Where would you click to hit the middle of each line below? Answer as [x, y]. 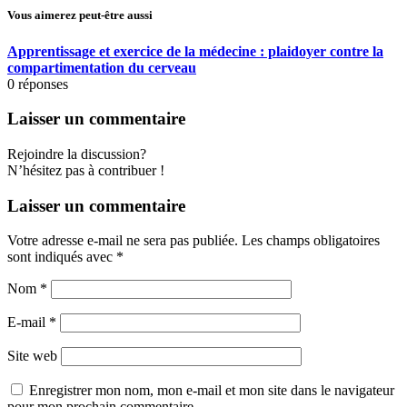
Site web [32, 356]
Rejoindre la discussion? [77, 154]
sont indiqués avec [62, 257]
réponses [43, 84]
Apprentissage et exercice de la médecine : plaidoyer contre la [195, 51]
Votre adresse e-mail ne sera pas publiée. [123, 241]
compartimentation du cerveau [102, 67]
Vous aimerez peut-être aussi [80, 15]
